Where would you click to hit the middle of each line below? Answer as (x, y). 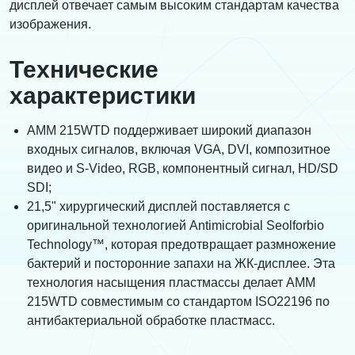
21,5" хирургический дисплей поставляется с (158, 207)
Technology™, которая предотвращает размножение (181, 245)
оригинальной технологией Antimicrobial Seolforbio (176, 226)
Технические (84, 70)
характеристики (103, 96)
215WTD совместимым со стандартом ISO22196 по (178, 302)
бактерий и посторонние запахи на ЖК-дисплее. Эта (181, 264)
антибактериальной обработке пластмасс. (151, 321)
